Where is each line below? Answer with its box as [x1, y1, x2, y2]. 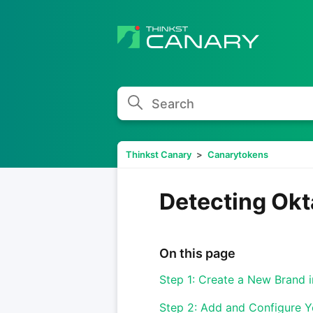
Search [117, 88, 174, 108]
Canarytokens [208, 149, 268, 160]
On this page [159, 246, 235, 261]
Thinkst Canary [126, 149, 191, 160]
